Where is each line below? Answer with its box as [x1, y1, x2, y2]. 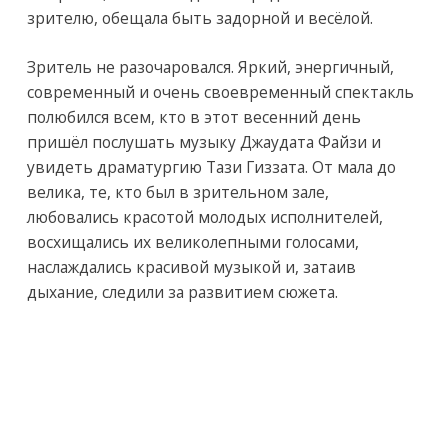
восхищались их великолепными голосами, [26, 231, 359, 254]
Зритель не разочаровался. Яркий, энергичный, [26, 56, 394, 79]
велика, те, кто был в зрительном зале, [26, 181, 329, 204]
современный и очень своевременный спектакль [26, 81, 414, 104]
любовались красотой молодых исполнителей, [26, 206, 383, 229]
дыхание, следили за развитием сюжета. [26, 281, 338, 304]
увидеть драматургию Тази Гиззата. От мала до [26, 156, 396, 179]
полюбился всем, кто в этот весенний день [26, 106, 361, 129]
